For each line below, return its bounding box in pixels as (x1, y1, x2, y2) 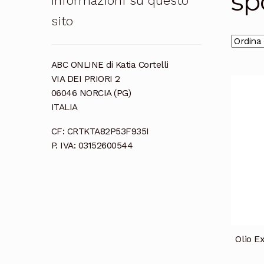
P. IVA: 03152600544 (51, 140, 133, 151)
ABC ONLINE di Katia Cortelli (51, 59, 169, 70)
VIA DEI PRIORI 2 (51, 73, 120, 84)
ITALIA (51, 101, 78, 113)
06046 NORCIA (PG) (51, 87, 131, 98)
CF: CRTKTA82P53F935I (51, 126, 149, 137)
